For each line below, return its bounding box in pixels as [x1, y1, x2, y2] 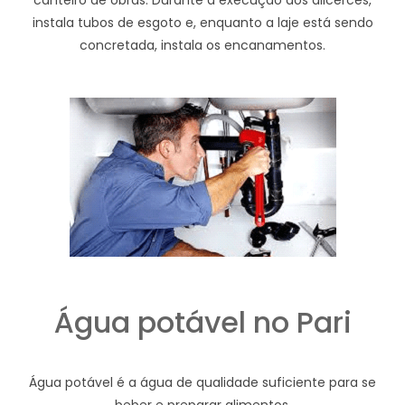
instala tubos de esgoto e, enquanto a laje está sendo [32, 13, 373, 32]
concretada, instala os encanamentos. [80, 35, 325, 54]
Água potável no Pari [53, 301, 352, 343]
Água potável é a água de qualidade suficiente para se [29, 372, 376, 391]
